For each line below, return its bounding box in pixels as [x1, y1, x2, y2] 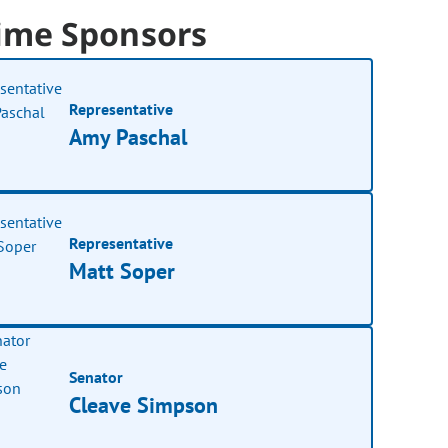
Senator [69, 366, 124, 387]
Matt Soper [69, 256, 176, 285]
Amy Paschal [69, 122, 188, 151]
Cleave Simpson [69, 390, 219, 419]
